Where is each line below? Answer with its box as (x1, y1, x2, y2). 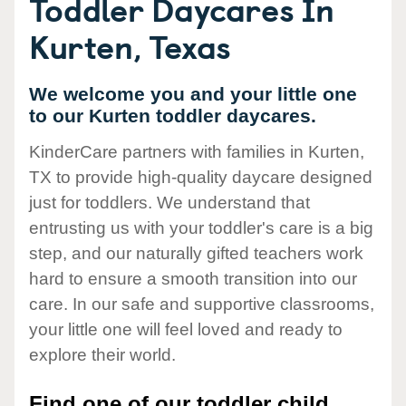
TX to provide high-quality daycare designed (29, 168, 372, 188)
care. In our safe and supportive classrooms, (29, 295, 374, 314)
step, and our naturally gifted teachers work (29, 244, 363, 264)
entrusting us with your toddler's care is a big (29, 218, 373, 238)
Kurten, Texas (29, 21, 231, 70)
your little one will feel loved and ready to (29, 320, 343, 340)
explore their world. (29, 345, 176, 365)
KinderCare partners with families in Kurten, (29, 142, 364, 162)
